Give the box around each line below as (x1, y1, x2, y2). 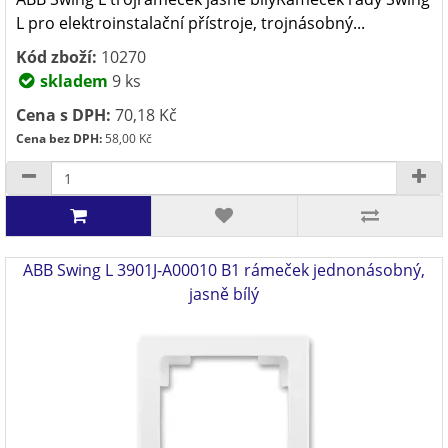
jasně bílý (189, 283, 259, 305)
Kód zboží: (16, 46, 97, 68)
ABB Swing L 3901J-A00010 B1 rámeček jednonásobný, (23, 259, 425, 281)
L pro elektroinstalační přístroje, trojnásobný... (16, 12, 365, 34)
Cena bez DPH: (16, 130, 102, 147)
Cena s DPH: (16, 104, 111, 126)
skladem (36, 70, 108, 92)
